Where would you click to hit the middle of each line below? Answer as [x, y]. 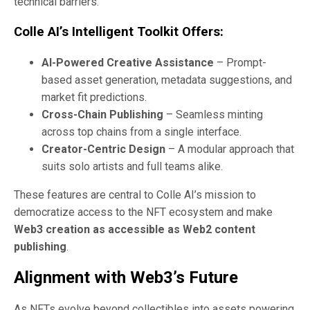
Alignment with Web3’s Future [126, 277]
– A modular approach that [230, 149]
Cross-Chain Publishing [102, 114]
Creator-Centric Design [103, 149]
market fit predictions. [94, 97]
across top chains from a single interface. [142, 131]
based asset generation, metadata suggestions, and [167, 80]
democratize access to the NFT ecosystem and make [143, 212]
